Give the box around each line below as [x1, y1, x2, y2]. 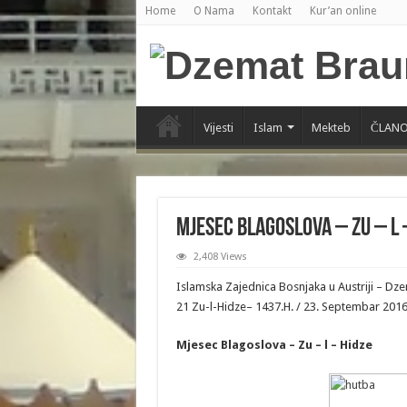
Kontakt [252, 5, 292, 17]
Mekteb [311, 121, 351, 134]
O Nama [193, 5, 234, 17]
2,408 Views [193, 251, 247, 263]
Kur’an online [309, 5, 376, 17]
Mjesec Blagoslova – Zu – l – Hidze [175, 338, 372, 352]
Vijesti [203, 121, 233, 134]
